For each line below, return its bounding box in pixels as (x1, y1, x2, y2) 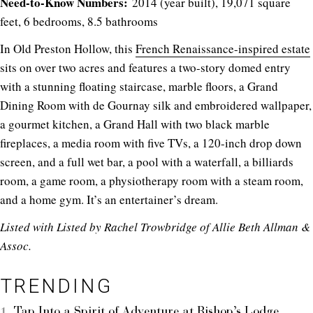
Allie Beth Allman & (212, 218, 310, 235)
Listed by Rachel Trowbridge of (57, 218, 212, 235)
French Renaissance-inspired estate (136, 40, 310, 57)
